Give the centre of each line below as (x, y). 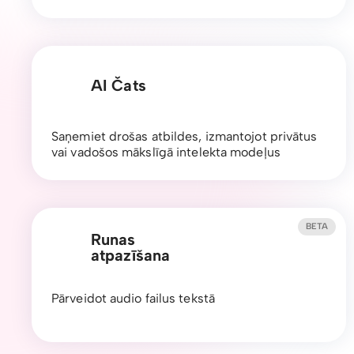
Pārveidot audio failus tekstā (133, 298)
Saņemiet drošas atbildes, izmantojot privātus (185, 136)
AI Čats (119, 85)
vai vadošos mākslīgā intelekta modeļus (166, 152)
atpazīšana (130, 255)
